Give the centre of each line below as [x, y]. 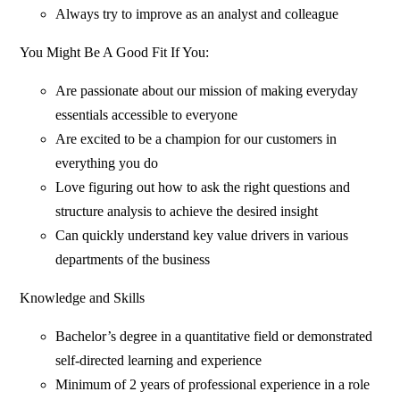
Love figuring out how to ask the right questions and [203, 187]
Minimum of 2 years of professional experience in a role [213, 385]
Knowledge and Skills [83, 298]
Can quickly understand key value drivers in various [202, 236]
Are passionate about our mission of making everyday [207, 91]
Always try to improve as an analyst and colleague [197, 14]
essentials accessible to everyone [147, 115]
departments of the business [133, 260]
